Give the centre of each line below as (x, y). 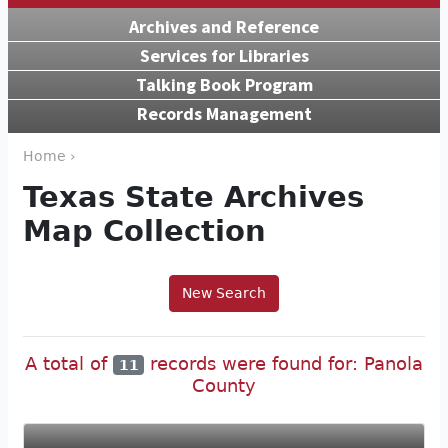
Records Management (224, 113)
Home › (49, 155)
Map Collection (144, 230)
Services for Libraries (224, 55)
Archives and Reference (224, 26)
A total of (69, 363)
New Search (224, 292)
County (224, 386)
